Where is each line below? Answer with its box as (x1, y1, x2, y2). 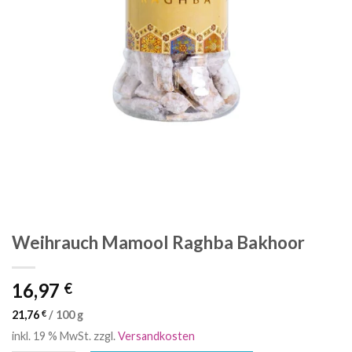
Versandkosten (118, 329, 195, 343)
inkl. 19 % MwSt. (12, 329, 91, 343)
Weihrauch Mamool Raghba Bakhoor (12, 232, 305, 254)
